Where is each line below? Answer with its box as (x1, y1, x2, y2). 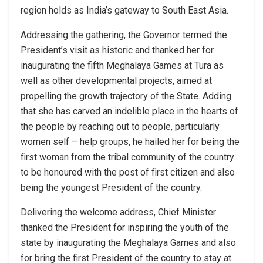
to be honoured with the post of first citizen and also (21, 167, 235, 178)
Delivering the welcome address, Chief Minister (21, 207, 216, 218)
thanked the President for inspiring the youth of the (21, 222, 229, 234)
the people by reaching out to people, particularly (21, 121, 220, 133)
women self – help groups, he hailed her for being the (21, 136, 240, 148)
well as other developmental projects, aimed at (21, 75, 212, 87)
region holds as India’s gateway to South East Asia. (21, 5, 228, 16)
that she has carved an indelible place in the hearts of (21, 106, 238, 117)
